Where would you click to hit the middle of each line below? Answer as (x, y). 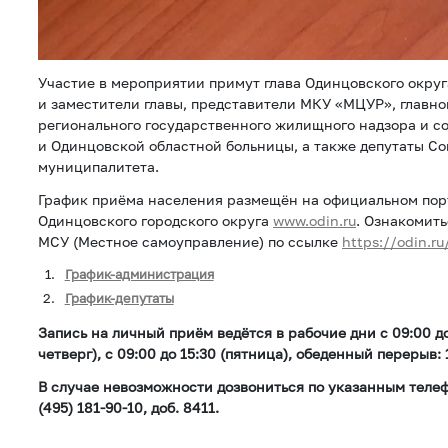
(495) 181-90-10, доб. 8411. (128, 408)
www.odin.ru (314, 221)
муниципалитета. (98, 167)
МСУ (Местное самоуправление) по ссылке (190, 242)
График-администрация (139, 275)
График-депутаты (119, 299)
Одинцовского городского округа (155, 221)
